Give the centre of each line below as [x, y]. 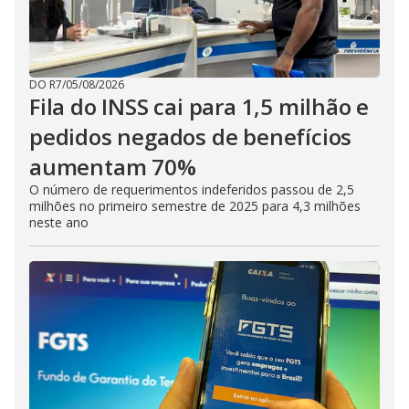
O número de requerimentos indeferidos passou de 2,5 [192, 190]
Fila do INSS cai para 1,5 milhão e [199, 107]
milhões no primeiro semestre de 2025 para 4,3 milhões [195, 206]
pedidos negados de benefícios [191, 137]
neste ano [59, 223]
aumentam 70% [113, 167]
